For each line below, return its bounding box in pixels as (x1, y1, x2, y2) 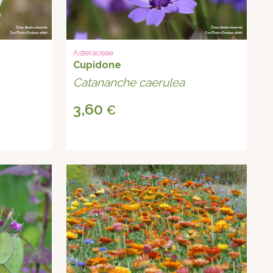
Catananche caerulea (73, 76, 185, 90)
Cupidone (73, 59, 122, 71)
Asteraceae (73, 48, 114, 58)
